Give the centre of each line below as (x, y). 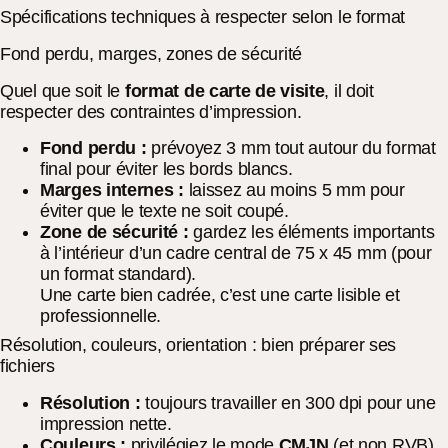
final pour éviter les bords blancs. (166, 168)
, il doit (349, 91)
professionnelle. (101, 315)
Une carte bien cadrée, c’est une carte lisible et (220, 294)
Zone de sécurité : (114, 231)
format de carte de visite (224, 91)
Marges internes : (112, 189)
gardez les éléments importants (311, 231)
